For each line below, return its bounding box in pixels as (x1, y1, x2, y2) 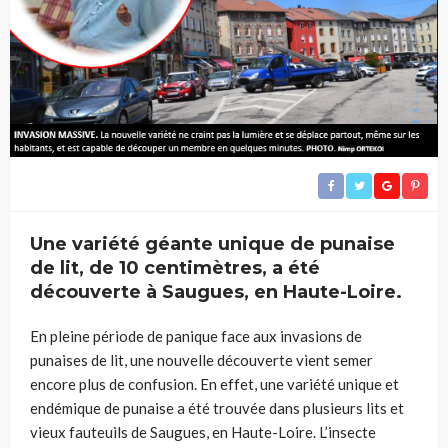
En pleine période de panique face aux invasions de (30, 327, 362, 345)
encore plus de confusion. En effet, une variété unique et (30, 375, 399, 393)
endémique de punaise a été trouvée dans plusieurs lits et (30, 399, 404, 417)
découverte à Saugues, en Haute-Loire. (30, 281, 402, 303)
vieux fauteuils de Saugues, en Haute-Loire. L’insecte (30, 423, 376, 441)
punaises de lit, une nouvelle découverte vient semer (30, 351, 373, 369)
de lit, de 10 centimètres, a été (30, 257, 320, 279)
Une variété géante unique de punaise (30, 233, 395, 255)
